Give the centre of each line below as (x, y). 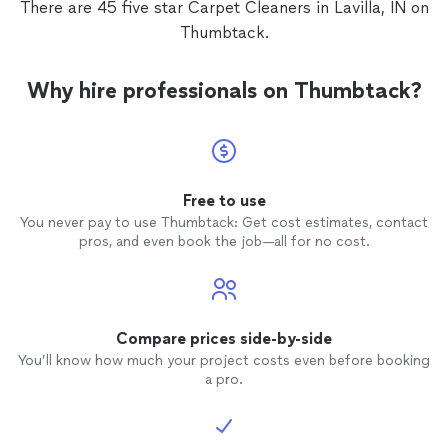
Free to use (224, 200)
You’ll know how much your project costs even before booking (224, 360)
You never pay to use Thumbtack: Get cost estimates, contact (224, 222)
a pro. (224, 379)
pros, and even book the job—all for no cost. (224, 241)
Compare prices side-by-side (224, 338)
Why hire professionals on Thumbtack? (224, 90)
